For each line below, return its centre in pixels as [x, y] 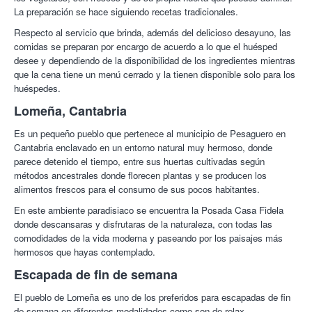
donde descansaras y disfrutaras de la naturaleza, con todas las [143, 224]
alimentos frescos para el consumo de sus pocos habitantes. [137, 189]
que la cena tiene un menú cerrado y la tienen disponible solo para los [155, 74]
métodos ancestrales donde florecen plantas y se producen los [140, 175]
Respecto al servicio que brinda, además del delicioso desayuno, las [153, 32]
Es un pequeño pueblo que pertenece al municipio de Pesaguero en [150, 133]
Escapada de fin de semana [96, 274]
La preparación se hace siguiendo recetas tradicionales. [126, 11]
